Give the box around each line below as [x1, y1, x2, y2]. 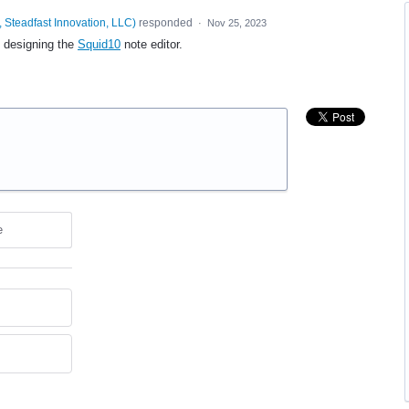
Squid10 [78, 37, 121, 51]
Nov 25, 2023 [206, 17, 267, 28]
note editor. [121, 37, 183, 51]
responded [135, 16, 195, 29]
